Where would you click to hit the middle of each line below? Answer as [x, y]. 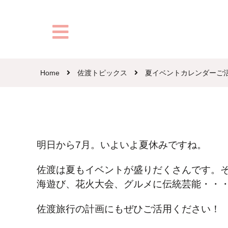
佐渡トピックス [102, 73]
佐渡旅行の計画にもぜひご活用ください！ [129, 209]
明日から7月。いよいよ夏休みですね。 [122, 145]
